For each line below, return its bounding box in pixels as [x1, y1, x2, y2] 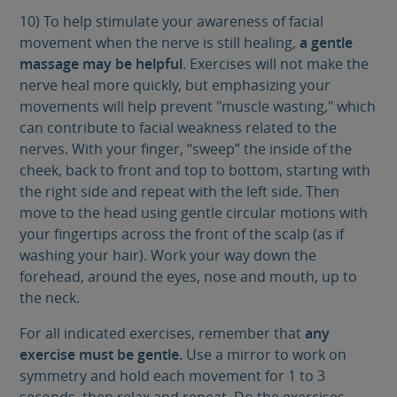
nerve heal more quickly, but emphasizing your [19, 74, 331, 95]
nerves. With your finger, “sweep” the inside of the [19, 138, 353, 159]
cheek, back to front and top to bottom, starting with [19, 160, 371, 180]
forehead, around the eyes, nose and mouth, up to [19, 266, 358, 286]
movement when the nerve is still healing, [19, 32, 297, 52]
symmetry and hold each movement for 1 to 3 [19, 365, 326, 385]
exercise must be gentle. [19, 344, 183, 364]
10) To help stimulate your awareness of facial [19, 11, 324, 31]
